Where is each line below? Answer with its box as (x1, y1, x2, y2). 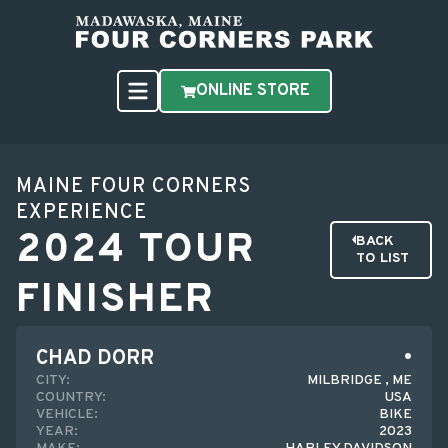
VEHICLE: (36, 406, 98, 423)
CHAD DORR (36, 346, 154, 372)
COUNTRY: (36, 389, 106, 406)
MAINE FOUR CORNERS (16, 174, 251, 200)
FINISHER (16, 276, 215, 326)
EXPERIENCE (16, 200, 147, 226)
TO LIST (356, 250, 410, 267)
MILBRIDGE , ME (307, 372, 412, 389)
